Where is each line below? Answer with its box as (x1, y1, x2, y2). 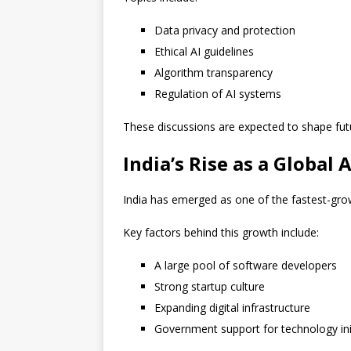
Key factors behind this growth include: (123, 225, 319, 241)
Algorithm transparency (154, 65, 273, 81)
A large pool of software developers (154, 258, 337, 273)
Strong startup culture (154, 279, 265, 295)
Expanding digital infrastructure (154, 300, 310, 316)
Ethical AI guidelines (154, 44, 254, 60)
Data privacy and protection (154, 23, 295, 38)
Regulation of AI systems (154, 86, 281, 102)
